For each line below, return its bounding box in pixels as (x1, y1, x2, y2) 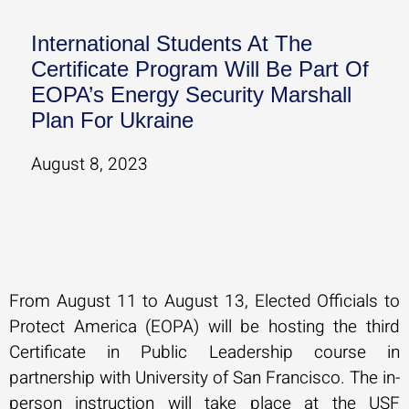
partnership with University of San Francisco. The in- (9, 365, 400, 392)
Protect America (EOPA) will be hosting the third (9, 314, 400, 341)
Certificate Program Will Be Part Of (31, 57, 369, 81)
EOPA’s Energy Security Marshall (31, 82, 351, 107)
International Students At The (31, 31, 312, 56)
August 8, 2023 (31, 152, 148, 177)
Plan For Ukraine (31, 108, 194, 132)
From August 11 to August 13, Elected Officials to (9, 288, 400, 315)
